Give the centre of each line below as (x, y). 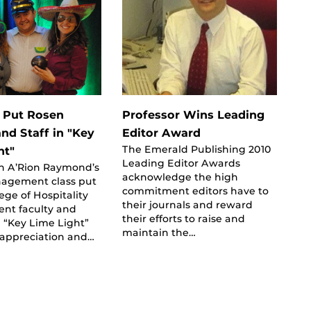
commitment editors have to (195, 191)
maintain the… (159, 232)
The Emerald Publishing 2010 (196, 149)
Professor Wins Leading (193, 115)
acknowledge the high (180, 177)
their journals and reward (187, 204)
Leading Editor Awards (181, 163)
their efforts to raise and (183, 218)
